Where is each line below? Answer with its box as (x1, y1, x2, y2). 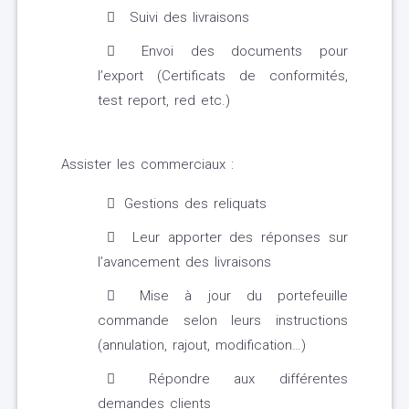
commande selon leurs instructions (98, 312, 348, 330)
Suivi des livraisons (124, 9, 249, 26)
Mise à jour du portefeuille (124, 288, 348, 305)
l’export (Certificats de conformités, (98, 68, 348, 85)
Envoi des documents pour (124, 43, 348, 60)
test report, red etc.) (98, 92, 230, 110)
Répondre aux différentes (124, 371, 348, 388)
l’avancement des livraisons (98, 254, 271, 271)
